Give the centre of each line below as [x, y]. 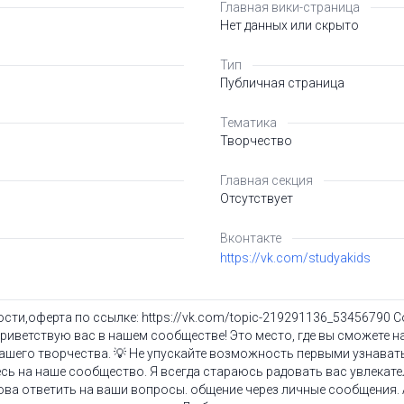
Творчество [256, 141]
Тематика [248, 123]
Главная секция [266, 180]
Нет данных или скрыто [289, 25]
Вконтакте [251, 238]
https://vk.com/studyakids [295, 258]
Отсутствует [257, 198]
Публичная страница [282, 83]
